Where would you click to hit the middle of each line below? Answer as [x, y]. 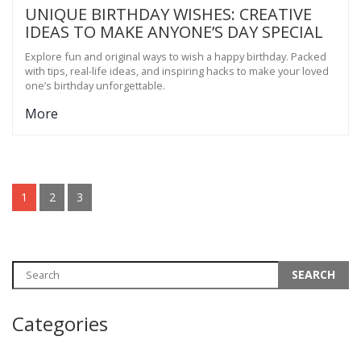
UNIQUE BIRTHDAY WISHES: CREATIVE [168, 14]
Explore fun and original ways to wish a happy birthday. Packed [176, 56]
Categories [60, 323]
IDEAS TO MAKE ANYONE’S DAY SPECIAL [174, 31]
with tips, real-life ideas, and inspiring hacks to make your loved [177, 71]
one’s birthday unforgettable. [95, 85]
